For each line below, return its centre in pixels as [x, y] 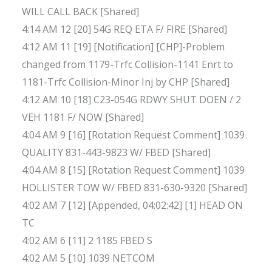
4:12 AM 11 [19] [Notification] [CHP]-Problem [123, 47]
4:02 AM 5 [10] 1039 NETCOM [88, 258]
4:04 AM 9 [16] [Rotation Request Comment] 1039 [133, 135]
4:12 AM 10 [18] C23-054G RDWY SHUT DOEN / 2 [131, 100]
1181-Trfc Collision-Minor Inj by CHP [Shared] [126, 82]
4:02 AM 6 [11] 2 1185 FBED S [87, 241]
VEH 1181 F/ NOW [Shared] [83, 117]
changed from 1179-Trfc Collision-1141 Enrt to [127, 65]
